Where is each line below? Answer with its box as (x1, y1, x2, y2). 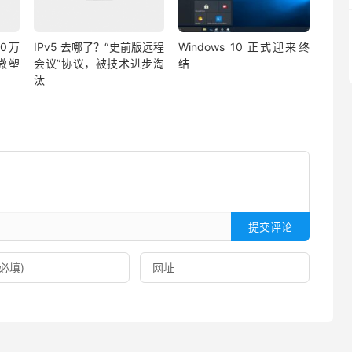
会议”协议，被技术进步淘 (33, 56, 165, 70)
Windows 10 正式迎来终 (178, 39, 310, 53)
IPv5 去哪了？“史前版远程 (33, 39, 165, 53)
